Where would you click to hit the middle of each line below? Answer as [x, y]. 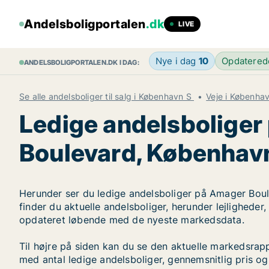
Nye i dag [177, 61]
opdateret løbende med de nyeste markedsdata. [132, 220]
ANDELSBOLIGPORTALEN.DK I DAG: [82, 62]
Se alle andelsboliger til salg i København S [107, 96]
